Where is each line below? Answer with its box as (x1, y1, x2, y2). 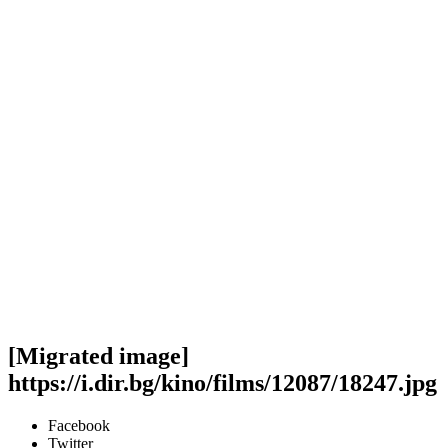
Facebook (48, 416, 110, 434)
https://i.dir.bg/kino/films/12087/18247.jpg (8, 369, 437, 396)
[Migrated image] (8, 342, 189, 369)
